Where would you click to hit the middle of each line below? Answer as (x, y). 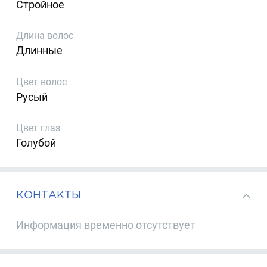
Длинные (40, 51)
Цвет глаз (38, 128)
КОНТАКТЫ (49, 194)
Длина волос (45, 36)
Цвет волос (42, 82)
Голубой (36, 143)
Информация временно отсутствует (106, 225)
